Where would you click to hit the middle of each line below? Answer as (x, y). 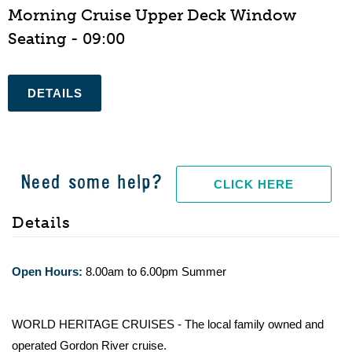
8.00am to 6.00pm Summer (154, 271)
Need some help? (92, 183)
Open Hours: (47, 271)
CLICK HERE (254, 184)
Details (41, 222)
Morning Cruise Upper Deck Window (152, 15)
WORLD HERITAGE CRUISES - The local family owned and (168, 324)
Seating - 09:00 (66, 38)
